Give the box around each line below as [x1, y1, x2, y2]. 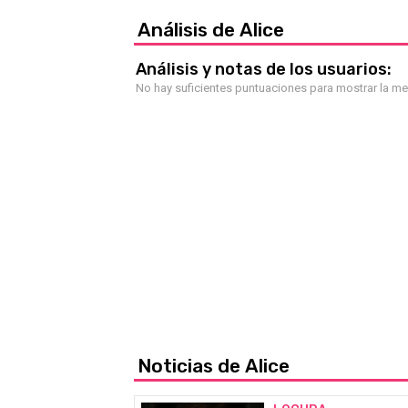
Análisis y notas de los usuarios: [136, 58, 392, 79]
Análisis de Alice [138, 17, 284, 41]
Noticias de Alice [138, 353, 290, 377]
